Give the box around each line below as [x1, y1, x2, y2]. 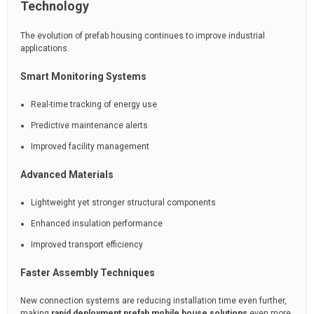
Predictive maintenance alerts [31, 121, 148, 130]
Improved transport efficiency [31, 240, 143, 250]
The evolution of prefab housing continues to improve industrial [20, 31, 265, 41]
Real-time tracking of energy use [31, 100, 157, 109]
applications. [20, 43, 69, 53]
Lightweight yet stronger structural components [31, 198, 216, 207]
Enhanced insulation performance [31, 219, 163, 228]
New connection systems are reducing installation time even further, [20, 296, 287, 306]
